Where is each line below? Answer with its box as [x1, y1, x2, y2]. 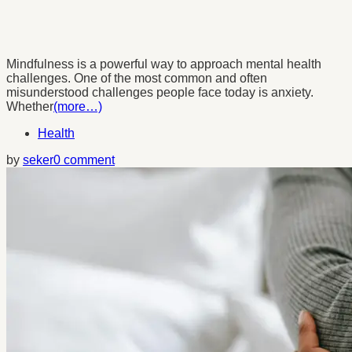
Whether [6, 99, 53, 113]
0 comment [53, 152, 115, 167]
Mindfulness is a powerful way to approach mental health [6, 57, 321, 71]
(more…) [53, 99, 102, 113]
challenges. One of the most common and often [6, 71, 267, 85]
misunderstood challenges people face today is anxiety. [6, 85, 313, 99]
